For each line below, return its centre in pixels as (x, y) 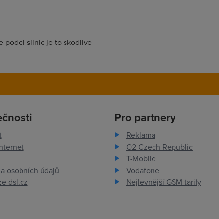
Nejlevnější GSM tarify (164, 182)
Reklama (141, 135)
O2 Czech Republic (159, 147)
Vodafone (142, 170)
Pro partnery (145, 117)
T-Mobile (141, 158)
